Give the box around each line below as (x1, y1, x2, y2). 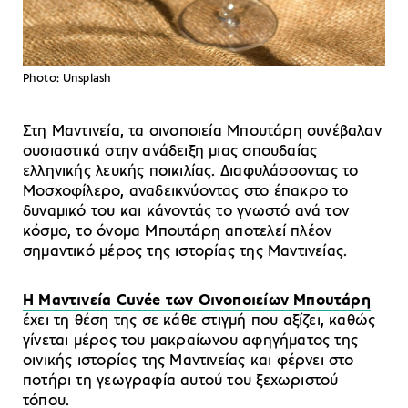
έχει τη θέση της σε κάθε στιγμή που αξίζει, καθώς (23, 311, 376, 330)
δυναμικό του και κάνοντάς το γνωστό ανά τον (23, 202, 350, 220)
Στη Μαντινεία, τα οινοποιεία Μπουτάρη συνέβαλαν (23, 122, 382, 140)
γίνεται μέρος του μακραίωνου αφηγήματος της (23, 331, 359, 350)
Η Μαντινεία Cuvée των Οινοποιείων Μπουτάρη (23, 291, 371, 310)
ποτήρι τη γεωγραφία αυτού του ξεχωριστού (23, 372, 339, 390)
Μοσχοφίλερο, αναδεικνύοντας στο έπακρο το (23, 182, 349, 200)
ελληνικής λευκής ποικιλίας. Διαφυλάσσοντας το (23, 162, 359, 180)
